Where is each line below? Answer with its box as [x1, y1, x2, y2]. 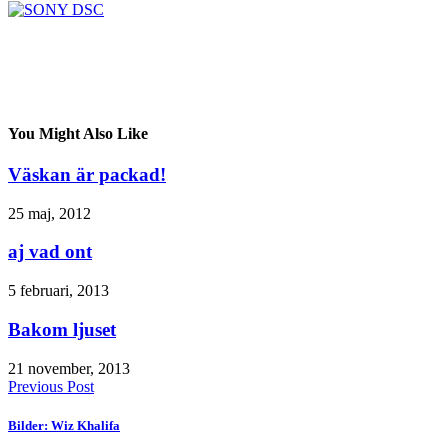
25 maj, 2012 [8, 204, 91, 222]
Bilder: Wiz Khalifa [8, 417, 120, 433]
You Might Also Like [8, 124, 148, 142]
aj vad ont [8, 241, 92, 263]
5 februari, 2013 [8, 282, 109, 300]
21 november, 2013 [8, 359, 130, 377]
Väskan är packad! [8, 163, 166, 185]
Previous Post [8, 377, 94, 395]
